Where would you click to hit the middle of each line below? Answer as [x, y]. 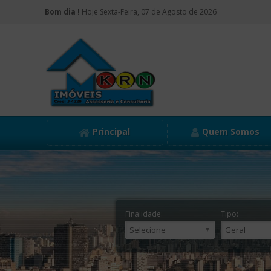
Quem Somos [230, 132]
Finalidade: [144, 214]
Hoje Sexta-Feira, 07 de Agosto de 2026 [148, 12]
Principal [111, 132]
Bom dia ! [62, 12]
